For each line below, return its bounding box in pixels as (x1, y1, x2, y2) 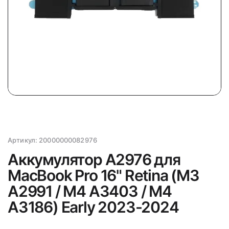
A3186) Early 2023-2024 (8, 198, 179, 216)
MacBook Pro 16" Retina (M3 (8, 166, 199, 185)
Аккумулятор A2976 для (8, 150, 180, 169)
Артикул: (8, 136, 39, 144)
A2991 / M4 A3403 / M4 (8, 182, 172, 200)
